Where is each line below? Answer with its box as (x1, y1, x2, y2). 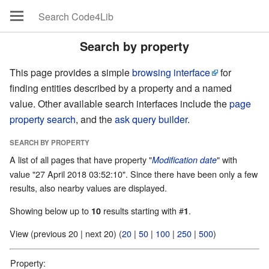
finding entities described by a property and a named (10, 81, 232, 95)
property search (10, 112, 76, 126)
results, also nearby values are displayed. (10, 181, 167, 195)
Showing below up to (10, 204, 91, 217)
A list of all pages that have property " (10, 153, 152, 166)
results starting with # (101, 204, 184, 217)
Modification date (152, 154, 217, 166)
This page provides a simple (10, 65, 132, 79)
